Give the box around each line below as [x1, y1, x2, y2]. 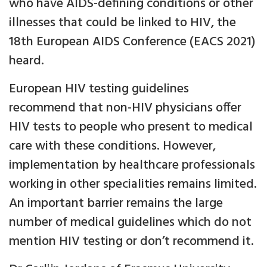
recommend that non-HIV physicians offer [9, 97, 241, 119]
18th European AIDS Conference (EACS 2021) [9, 31, 256, 52]
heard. [9, 50, 44, 72]
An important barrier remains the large [9, 193, 223, 214]
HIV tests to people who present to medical [9, 116, 253, 138]
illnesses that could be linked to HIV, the [9, 12, 236, 33]
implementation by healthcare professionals [9, 154, 255, 176]
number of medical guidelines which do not [9, 212, 252, 233]
